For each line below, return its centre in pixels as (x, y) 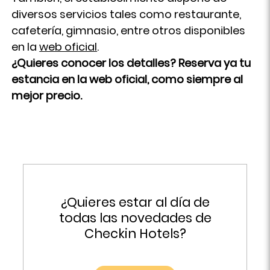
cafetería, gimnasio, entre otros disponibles (129, 30)
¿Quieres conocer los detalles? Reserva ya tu (131, 63)
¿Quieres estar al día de (135, 202)
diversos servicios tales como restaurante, (127, 14)
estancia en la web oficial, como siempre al (127, 79)
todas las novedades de (135, 218)
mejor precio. (47, 96)
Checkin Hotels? (135, 234)
